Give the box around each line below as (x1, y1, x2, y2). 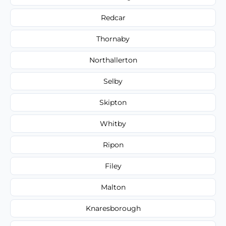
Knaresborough (85, 203, 141, 213)
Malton (100, 182, 126, 192)
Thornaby (96, 34, 130, 43)
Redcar (100, 13, 126, 22)
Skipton (99, 97, 127, 107)
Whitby (100, 119, 126, 128)
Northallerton (89, 55, 137, 65)
